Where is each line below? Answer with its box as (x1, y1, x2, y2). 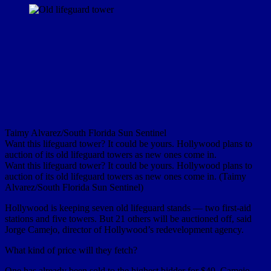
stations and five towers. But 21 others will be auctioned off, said (5, 213, 252, 224)
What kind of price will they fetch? (5, 244, 137, 255)
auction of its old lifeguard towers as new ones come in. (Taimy (5, 171, 246, 181)
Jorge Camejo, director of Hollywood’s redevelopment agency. (5, 224, 244, 235)
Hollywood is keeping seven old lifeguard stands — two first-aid (5, 202, 251, 213)
